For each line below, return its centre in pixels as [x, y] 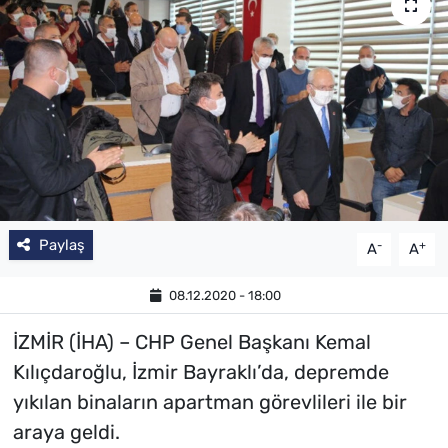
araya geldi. [66, 432]
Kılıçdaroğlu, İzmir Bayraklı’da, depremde [200, 372]
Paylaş [61, 245]
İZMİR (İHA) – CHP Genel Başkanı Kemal [191, 342]
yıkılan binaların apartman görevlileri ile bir [209, 402]
